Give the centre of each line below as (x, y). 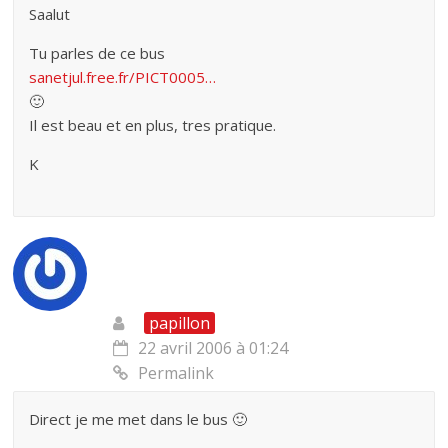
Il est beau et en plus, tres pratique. (153, 124)
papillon (180, 322)
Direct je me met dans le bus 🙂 (138, 418)
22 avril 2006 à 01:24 (213, 347)
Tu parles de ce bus (97, 52)
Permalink (176, 372)
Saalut (50, 13)
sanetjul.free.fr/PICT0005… (123, 76)
